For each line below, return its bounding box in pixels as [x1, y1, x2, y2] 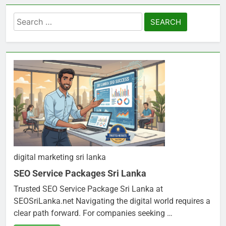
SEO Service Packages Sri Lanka [14, 167, 146, 179]
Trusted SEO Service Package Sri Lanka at [14, 184, 163, 194]
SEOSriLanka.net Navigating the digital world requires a [14, 196, 210, 206]
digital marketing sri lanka [14, 152, 106, 162]
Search [13, 13, 42, 24]
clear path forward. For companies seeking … [14, 208, 173, 218]
